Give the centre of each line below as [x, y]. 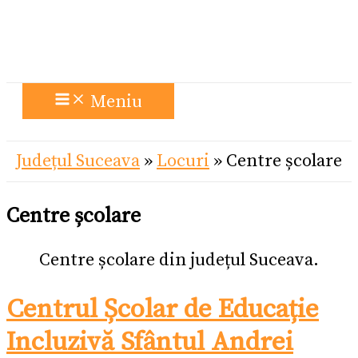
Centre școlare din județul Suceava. [179, 261]
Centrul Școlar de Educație [163, 309]
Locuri [183, 161]
